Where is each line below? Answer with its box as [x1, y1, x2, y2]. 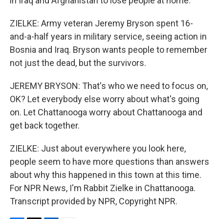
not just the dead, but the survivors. [10, 58, 146, 68]
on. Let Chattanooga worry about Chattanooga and [10, 107, 202, 117]
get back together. [10, 120, 80, 131]
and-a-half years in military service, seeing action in [10, 31, 207, 42]
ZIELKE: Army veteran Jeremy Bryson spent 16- [10, 18, 193, 28]
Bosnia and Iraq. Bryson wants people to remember [10, 44, 207, 55]
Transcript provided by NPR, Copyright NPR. [10, 196, 177, 206]
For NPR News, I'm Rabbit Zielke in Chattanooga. [10, 183, 196, 193]
